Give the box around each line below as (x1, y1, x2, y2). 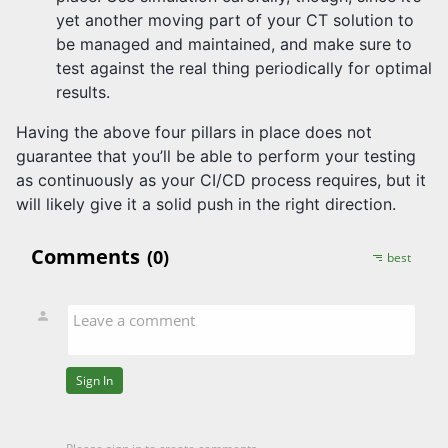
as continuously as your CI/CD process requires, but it (16, 170, 426, 191)
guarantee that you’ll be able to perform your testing (16, 146, 416, 167)
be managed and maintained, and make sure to (56, 34, 412, 55)
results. (56, 82, 110, 103)
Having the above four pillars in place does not (16, 122, 372, 143)
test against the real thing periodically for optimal (56, 58, 432, 79)
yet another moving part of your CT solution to (56, 10, 414, 31)
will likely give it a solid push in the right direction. (16, 194, 396, 215)
